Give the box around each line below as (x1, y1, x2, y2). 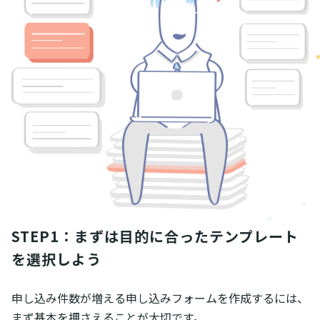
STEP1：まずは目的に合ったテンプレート (11, 226, 299, 247)
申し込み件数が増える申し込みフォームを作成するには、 (11, 289, 309, 307)
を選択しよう (11, 249, 101, 270)
